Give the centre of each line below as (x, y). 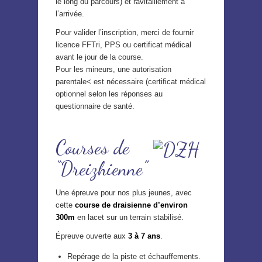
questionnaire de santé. (95, 106)
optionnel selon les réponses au (109, 94)
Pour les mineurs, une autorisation (113, 70)
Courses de (92, 148)
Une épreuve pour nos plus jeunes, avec (124, 192)
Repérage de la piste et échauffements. (134, 256)
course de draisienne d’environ (131, 205)
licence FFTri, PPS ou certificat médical (123, 45)
